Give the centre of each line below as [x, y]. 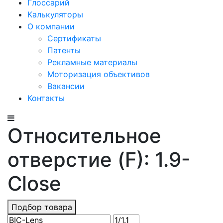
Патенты [64, 50]
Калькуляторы [55, 14]
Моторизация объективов [99, 74]
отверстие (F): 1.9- [99, 160]
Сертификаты [74, 38]
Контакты [46, 98]
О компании [51, 26]
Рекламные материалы [92, 62]
